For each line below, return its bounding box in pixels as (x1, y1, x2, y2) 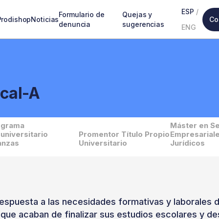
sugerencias (122, 20, 164, 28)
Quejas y (122, 10, 153, 19)
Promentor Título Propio (79, 130, 170, 139)
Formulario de (59, 10, 105, 19)
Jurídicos (170, 138, 205, 148)
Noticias (31, 15, 59, 23)
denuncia (59, 20, 91, 28)
